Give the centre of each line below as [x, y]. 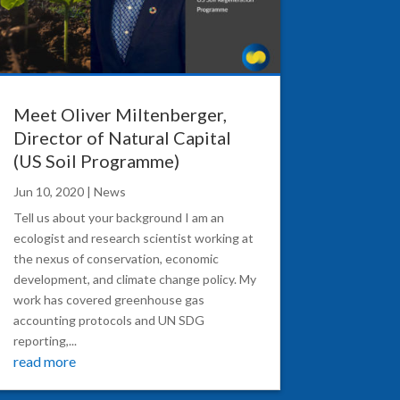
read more [44, 361]
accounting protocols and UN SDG [108, 320]
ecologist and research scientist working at [133, 237]
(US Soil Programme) [96, 160]
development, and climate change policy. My [134, 279]
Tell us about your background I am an [118, 217]
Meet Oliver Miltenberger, [120, 114]
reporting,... [45, 340]
